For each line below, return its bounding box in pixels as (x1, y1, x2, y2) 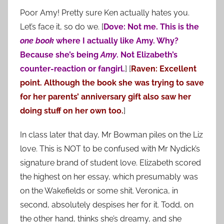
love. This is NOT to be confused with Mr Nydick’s (20, 143, 200, 153)
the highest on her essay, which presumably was (20, 171, 198, 181)
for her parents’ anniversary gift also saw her (20, 91, 191, 101)
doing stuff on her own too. (20, 105, 123, 115)
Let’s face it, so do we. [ (20, 21, 103, 31)
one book (20, 35, 54, 45)
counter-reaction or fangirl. (20, 63, 125, 73)
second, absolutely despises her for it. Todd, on (20, 199, 193, 209)
